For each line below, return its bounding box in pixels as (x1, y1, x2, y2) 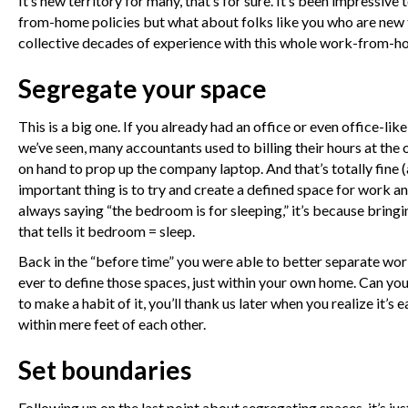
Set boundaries (18, 354, 191, 385)
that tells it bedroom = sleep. (18, 222, 195, 240)
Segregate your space (18, 73, 267, 104)
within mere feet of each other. (18, 315, 206, 332)
